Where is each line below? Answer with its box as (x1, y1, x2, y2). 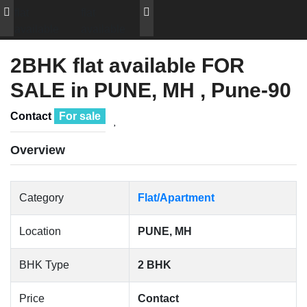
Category (19, 192, 64, 204)
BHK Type (19, 259, 69, 271)
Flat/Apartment (138, 192, 214, 204)
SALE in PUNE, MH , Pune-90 (10, 79, 291, 101)
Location (19, 225, 61, 237)
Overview (10, 143, 65, 157)
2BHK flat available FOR (10, 54, 245, 77)
